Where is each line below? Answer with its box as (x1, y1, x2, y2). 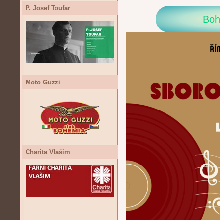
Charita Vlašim (25, 148, 70, 156)
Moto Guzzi (25, 78, 60, 86)
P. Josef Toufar (25, 4, 70, 12)
